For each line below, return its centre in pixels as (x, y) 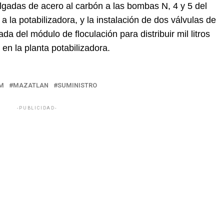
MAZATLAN (31, 85)
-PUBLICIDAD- (37, 108)
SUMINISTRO (77, 85)
